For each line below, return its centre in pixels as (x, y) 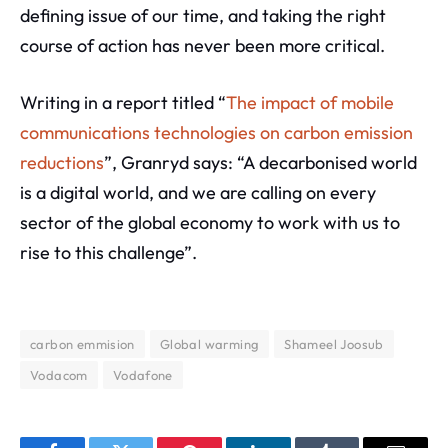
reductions (62, 162)
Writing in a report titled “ (123, 102)
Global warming (209, 343)
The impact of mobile (310, 102)
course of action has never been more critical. (202, 45)
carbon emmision (82, 343)
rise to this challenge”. (108, 252)
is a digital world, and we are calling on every (198, 192)
